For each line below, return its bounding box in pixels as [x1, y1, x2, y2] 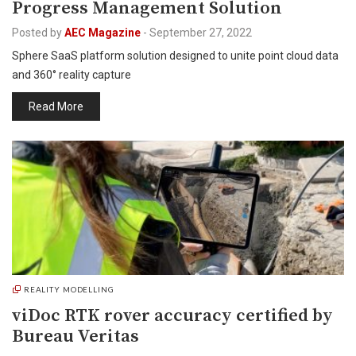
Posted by [12, 26, 62, 39]
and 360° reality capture [12, 68, 131, 81]
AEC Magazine [64, 26, 141, 39]
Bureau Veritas [12, 325, 139, 348]
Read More [29, 100, 83, 113]
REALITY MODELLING [23, 284, 114, 294]
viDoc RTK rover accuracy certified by [12, 304, 333, 327]
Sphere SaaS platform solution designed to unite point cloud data [12, 49, 339, 62]
